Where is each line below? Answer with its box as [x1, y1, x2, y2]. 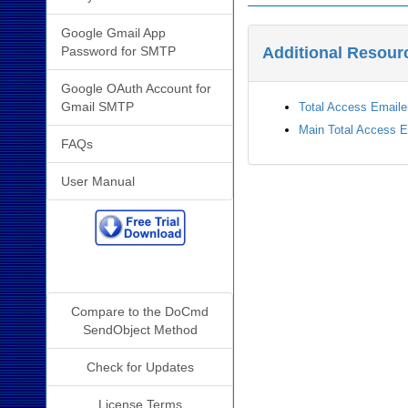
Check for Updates [86, 359, 194, 374]
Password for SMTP [61, 43, 176, 58]
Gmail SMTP [61, 98, 134, 114]
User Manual [61, 173, 135, 189]
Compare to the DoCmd [71, 303, 209, 319]
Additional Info [89, 265, 191, 281]
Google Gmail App [61, 25, 166, 40]
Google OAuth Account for [61, 80, 211, 96]
